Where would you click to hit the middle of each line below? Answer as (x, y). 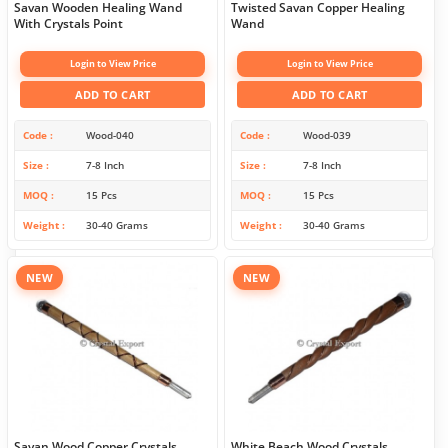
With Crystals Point (68, 24)
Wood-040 (109, 135)
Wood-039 (326, 135)
